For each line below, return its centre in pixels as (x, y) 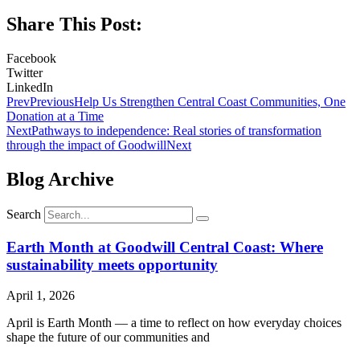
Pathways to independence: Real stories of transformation (176, 131)
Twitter (25, 73)
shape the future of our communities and (108, 337)
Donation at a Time (55, 117)
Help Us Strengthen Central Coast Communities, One (210, 102)
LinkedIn (30, 88)
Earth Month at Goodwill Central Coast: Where (165, 247)
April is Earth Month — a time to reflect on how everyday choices (174, 323)
